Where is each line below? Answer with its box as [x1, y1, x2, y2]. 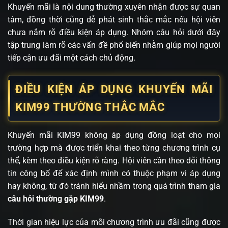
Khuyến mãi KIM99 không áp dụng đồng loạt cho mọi [8, 130, 220, 140]
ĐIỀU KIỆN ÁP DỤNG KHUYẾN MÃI [15, 83, 213, 96]
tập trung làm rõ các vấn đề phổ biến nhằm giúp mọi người [8, 40, 220, 50]
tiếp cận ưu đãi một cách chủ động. [8, 53, 135, 63]
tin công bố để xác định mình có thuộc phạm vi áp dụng [8, 168, 220, 179]
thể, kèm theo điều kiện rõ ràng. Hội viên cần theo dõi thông [8, 156, 220, 166]
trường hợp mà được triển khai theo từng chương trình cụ [8, 143, 220, 153]
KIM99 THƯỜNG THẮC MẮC [15, 101, 165, 114]
